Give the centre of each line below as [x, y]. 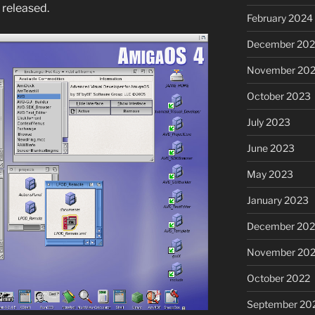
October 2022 [278, 278]
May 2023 [270, 174]
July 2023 [268, 122]
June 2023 [270, 148]
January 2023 [277, 200]
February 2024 [279, 18]
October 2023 [278, 96]
